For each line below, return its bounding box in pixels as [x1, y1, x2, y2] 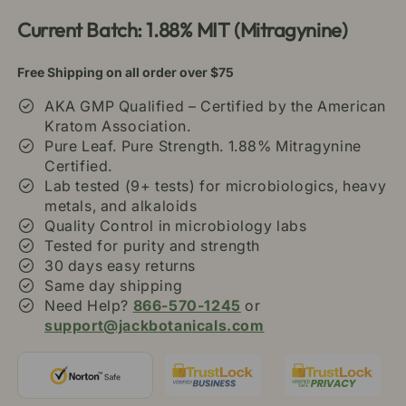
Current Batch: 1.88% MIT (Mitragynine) [17, 17, 348, 43]
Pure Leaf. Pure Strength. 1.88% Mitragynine [44, 137, 362, 156]
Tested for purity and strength [44, 237, 260, 256]
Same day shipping [44, 276, 183, 295]
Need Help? [44, 296, 133, 315]
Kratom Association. [44, 117, 191, 136]
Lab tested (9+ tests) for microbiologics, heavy [44, 177, 387, 196]
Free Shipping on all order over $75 [17, 64, 234, 81]
